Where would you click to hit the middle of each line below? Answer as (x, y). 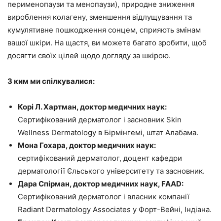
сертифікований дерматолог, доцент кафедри (100, 158)
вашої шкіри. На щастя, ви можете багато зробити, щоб (107, 43)
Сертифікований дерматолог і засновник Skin (100, 120)
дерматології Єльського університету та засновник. (111, 171)
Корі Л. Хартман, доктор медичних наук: (92, 107)
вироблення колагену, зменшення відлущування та (100, 17)
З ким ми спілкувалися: (51, 81)
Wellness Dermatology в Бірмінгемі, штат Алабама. (108, 133)
